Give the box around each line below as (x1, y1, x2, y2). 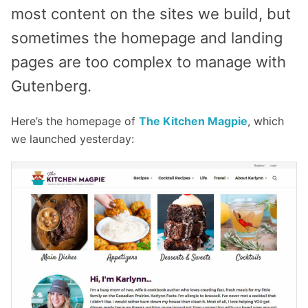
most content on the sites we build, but (11, 5, 291, 23)
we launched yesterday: (11, 132, 134, 146)
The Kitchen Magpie (139, 114, 247, 128)
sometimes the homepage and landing (11, 29, 283, 47)
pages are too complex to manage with (11, 53, 286, 71)
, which (247, 114, 284, 128)
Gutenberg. (11, 77, 91, 95)
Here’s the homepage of (11, 114, 139, 128)
